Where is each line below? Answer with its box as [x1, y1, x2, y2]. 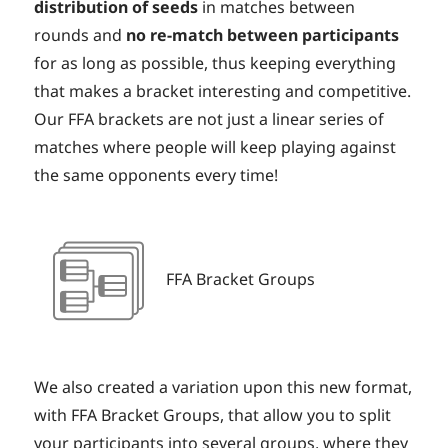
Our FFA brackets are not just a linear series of [34, 108, 385, 131]
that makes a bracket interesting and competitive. [34, 80, 412, 103]
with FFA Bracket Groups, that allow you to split [34, 404, 392, 427]
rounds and [34, 24, 127, 47]
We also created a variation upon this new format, [34, 376, 413, 399]
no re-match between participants [126, 24, 400, 47]
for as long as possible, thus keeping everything [34, 52, 397, 75]
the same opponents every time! [34, 164, 279, 187]
